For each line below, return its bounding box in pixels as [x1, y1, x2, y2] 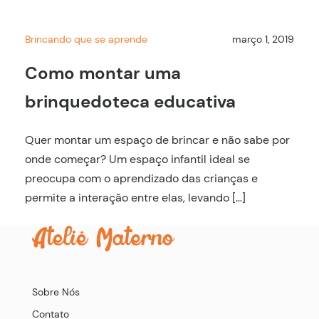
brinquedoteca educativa [25, 90, 236, 113]
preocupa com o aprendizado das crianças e [25, 170, 258, 186]
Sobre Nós [32, 286, 80, 299]
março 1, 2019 [232, 32, 294, 46]
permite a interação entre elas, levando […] [25, 189, 246, 205]
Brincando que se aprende [25, 32, 147, 46]
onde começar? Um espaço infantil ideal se [25, 151, 250, 167]
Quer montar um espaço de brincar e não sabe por [25, 132, 290, 147]
